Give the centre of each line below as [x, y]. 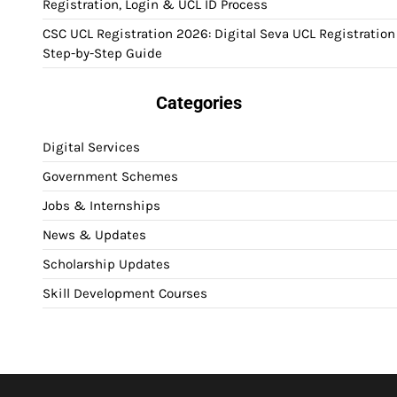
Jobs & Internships [101, 206]
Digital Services [91, 148]
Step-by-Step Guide [102, 54]
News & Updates [94, 235]
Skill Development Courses [125, 294]
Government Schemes [110, 177]
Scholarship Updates [106, 265]
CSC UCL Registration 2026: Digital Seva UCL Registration [219, 34]
